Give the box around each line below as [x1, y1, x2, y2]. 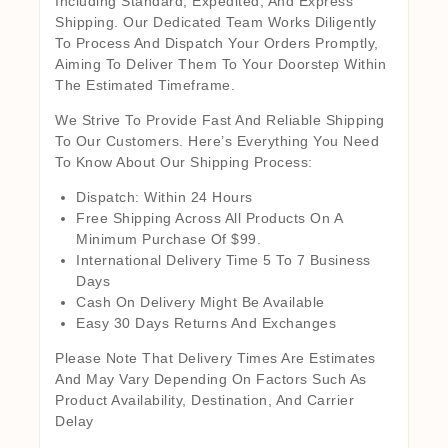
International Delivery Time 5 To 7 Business [76, 251, 371, 268]
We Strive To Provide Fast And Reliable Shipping [55, 111, 385, 128]
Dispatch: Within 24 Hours [76, 188, 253, 205]
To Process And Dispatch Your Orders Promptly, [55, 34, 379, 51]
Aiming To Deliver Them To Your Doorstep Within [55, 55, 386, 72]
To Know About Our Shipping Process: [55, 153, 313, 170]
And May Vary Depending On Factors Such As [55, 370, 367, 387]
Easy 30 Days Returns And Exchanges [76, 314, 336, 331]
